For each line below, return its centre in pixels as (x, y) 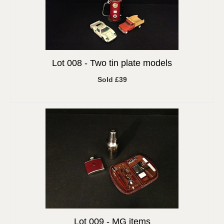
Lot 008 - (71, 63)
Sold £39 (112, 79)
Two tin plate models (131, 63)
